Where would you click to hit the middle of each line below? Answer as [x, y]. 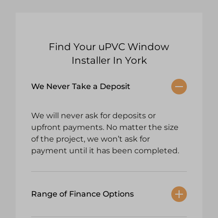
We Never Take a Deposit [81, 87]
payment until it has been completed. [105, 151]
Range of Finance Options [82, 194]
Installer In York [109, 61]
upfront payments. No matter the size [105, 127]
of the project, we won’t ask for [91, 139]
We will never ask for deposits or [93, 116]
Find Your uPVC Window [109, 47]
